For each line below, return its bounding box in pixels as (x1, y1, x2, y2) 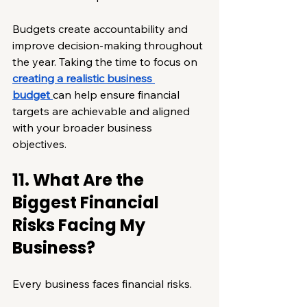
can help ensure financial (53, 87, 182, 101)
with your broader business (12, 120, 155, 134)
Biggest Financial (12, 191, 162, 214)
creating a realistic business (12, 71, 155, 85)
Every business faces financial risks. (12, 276, 192, 291)
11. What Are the (12, 168, 147, 191)
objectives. (12, 136, 66, 151)
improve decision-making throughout (12, 38, 206, 52)
